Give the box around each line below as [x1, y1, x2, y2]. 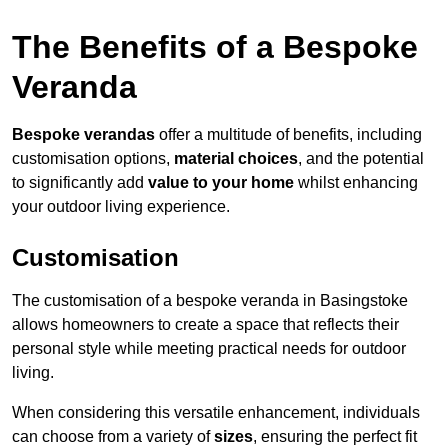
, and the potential [298, 150, 424, 168]
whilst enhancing [294, 174, 418, 192]
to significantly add [12, 174, 148, 192]
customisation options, [12, 150, 174, 168]
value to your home [148, 174, 294, 192]
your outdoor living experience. [12, 198, 230, 216]
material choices [174, 150, 298, 168]
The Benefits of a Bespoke [12, 29, 418, 66]
